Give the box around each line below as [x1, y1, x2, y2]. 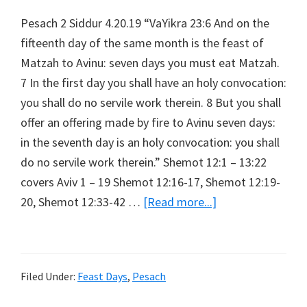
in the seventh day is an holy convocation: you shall [21, 134, 280, 151]
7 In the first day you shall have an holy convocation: [21, 75, 286, 91]
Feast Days [77, 269, 127, 284]
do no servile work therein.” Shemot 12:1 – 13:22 [21, 154, 267, 171]
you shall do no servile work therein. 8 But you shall [21, 95, 281, 111]
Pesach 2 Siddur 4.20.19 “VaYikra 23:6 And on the [21, 15, 269, 32]
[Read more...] [143, 194, 217, 210]
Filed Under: [21, 269, 77, 284]
